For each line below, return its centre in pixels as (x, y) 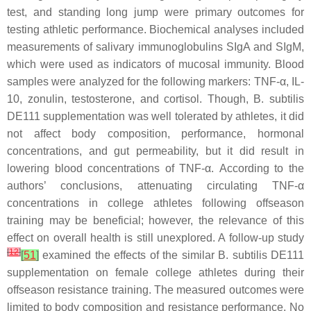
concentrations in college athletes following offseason (155, 203)
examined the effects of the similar (129, 255)
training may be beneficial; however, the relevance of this (155, 220)
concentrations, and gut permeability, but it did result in (155, 151)
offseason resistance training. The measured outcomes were (155, 290)
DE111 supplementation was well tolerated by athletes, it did (155, 116)
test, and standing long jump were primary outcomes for (155, 12)
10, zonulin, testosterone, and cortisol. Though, (131, 99)
